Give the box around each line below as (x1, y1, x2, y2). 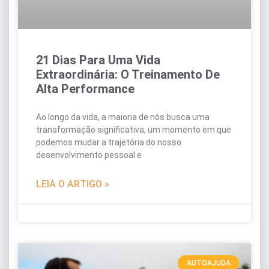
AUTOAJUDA (186, 259, 231, 268)
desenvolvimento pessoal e (36, 150, 142, 160)
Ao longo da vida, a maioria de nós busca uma (36, 112, 210, 122)
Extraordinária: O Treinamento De (36, 67, 220, 82)
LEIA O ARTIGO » (36, 178, 109, 190)
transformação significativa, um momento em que (36, 125, 231, 135)
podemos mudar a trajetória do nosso (36, 138, 181, 148)
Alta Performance (36, 82, 134, 97)
